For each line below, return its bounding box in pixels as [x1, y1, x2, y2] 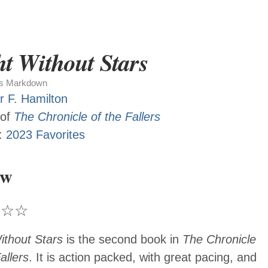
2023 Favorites [6, 128, 85, 141]
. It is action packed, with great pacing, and [29, 251, 257, 264]
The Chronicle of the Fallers [14, 110, 160, 123]
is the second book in [63, 233, 182, 246]
